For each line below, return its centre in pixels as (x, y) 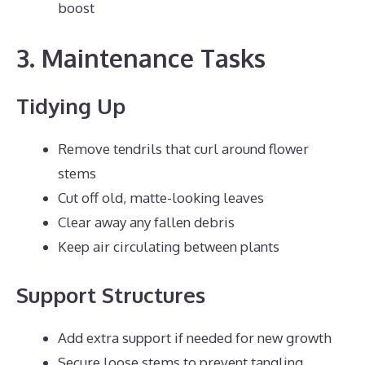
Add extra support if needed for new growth (195, 337)
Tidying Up (71, 106)
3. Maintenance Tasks (141, 58)
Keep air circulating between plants (169, 246)
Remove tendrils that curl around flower (183, 149)
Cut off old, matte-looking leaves (161, 198)
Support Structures (111, 294)
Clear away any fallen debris (146, 222)
